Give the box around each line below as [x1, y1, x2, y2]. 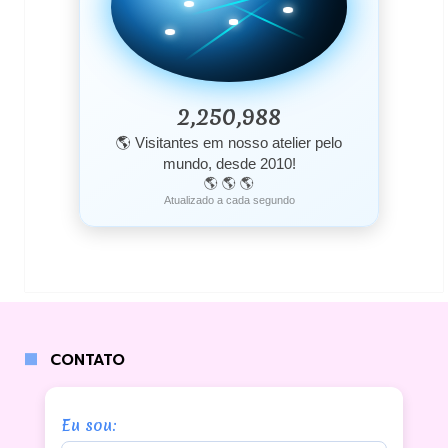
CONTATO [50, 348, 125, 371]
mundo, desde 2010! [162, 154, 296, 172]
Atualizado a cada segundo [163, 193, 295, 206]
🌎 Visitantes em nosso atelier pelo [116, 133, 342, 151]
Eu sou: [60, 413, 117, 436]
